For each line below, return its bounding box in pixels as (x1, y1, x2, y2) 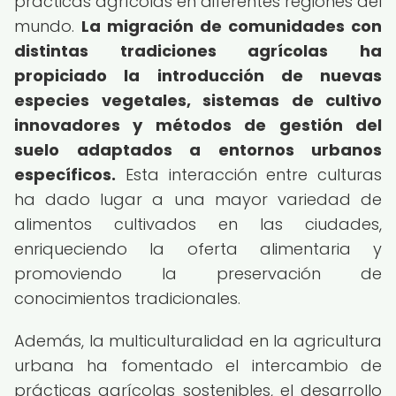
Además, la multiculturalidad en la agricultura (14, 330, 382, 352)
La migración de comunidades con (81, 15, 382, 37)
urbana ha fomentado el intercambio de (14, 354, 382, 377)
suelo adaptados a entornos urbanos (14, 139, 382, 161)
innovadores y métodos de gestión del (14, 114, 382, 136)
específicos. (14, 164, 116, 186)
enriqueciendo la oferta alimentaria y (14, 238, 382, 260)
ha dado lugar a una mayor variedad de (14, 188, 382, 210)
